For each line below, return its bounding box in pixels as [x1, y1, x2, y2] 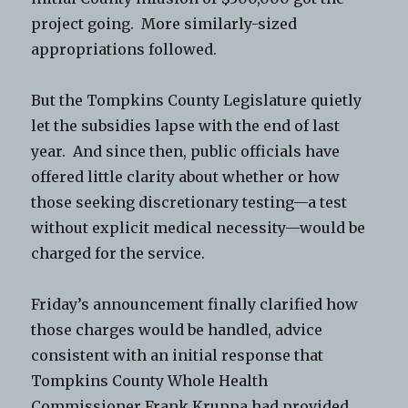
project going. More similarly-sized [31, 15, 298, 34]
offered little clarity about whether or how [31, 168, 341, 187]
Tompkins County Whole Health [31, 372, 269, 391]
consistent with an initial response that [31, 346, 324, 365]
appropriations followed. [31, 40, 218, 59]
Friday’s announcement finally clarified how [31, 295, 359, 314]
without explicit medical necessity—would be [31, 219, 366, 238]
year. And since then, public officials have [31, 142, 341, 161]
